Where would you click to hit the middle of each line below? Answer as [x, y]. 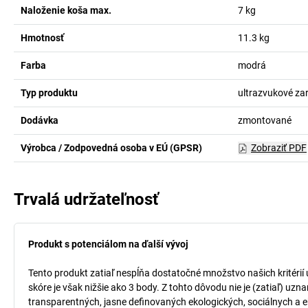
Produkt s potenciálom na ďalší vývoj [108, 244]
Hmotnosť [42, 38]
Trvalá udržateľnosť [86, 199]
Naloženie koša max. [66, 10]
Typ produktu [49, 93]
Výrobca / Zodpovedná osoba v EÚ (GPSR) [111, 148]
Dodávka [40, 120]
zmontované [264, 120]
